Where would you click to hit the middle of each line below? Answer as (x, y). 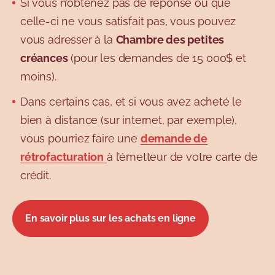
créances (44, 58)
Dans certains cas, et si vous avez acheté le (131, 101)
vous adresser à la (68, 39)
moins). (38, 76)
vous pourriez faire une (80, 138)
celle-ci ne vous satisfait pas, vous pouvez (128, 21)
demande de (174, 138)
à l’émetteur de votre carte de (182, 157)
